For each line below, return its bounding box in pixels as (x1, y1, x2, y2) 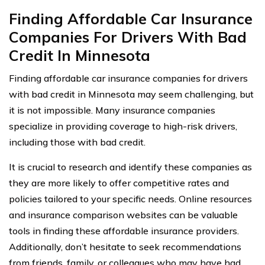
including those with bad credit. (9, 135, 146, 148)
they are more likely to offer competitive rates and (9, 176, 229, 189)
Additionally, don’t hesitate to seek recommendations (9, 240, 241, 253)
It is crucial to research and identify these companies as (9, 160, 252, 173)
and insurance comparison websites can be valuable (9, 208, 238, 221)
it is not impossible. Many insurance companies (9, 104, 215, 116)
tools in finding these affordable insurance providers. (9, 224, 239, 237)
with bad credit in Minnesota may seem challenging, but (9, 88, 254, 100)
